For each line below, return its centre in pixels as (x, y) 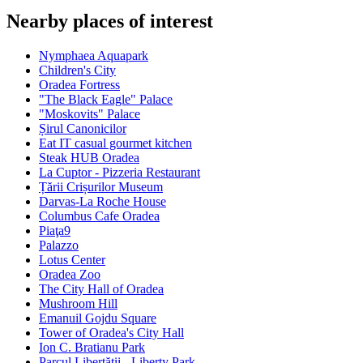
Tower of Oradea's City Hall (111, 333)
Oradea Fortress (79, 85)
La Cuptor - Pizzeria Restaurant (120, 173)
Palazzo (59, 246)
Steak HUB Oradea (89, 158)
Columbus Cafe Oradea (99, 216)
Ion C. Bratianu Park (92, 348)
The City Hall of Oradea (101, 289)
